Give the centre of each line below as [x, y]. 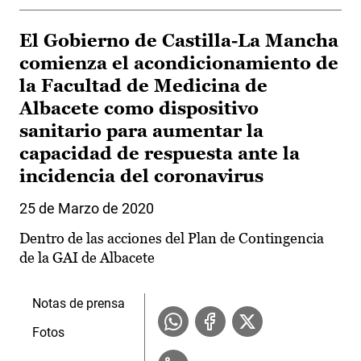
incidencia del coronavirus [141, 176]
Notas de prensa [79, 304]
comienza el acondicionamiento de [179, 64]
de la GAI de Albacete [87, 258]
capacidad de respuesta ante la [160, 154]
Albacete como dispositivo [139, 109]
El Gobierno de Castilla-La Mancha [179, 41]
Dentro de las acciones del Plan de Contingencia [172, 239]
